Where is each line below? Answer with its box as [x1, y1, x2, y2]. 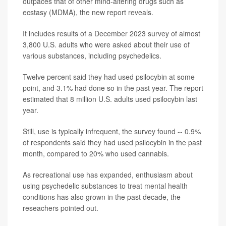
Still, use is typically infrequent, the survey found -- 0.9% [23, 126, 201, 136]
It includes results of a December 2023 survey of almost [23, 28, 200, 38]
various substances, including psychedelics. [23, 50, 161, 61]
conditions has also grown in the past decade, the [23, 192, 181, 202]
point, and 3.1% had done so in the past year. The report [23, 83, 203, 93]
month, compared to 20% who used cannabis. [23, 148, 169, 158]
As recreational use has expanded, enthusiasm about [23, 169, 193, 180]
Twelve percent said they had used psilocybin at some [23, 72, 195, 82]
